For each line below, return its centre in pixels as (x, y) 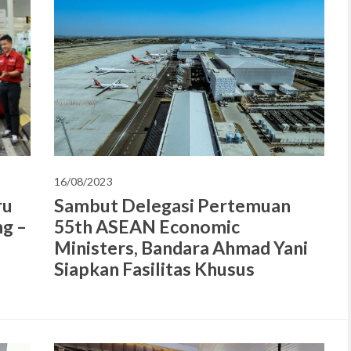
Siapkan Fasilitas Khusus (154, 268)
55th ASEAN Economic (147, 226)
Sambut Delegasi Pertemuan (172, 205)
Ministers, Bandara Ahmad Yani (181, 247)
